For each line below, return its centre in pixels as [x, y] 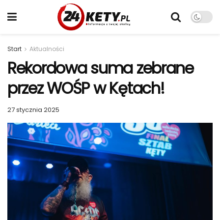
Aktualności [47, 49]
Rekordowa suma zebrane [100, 68]
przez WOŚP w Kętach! [86, 88]
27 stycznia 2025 [33, 110]
